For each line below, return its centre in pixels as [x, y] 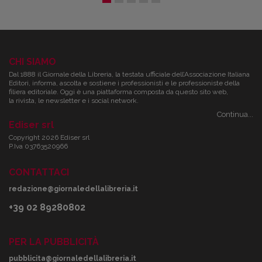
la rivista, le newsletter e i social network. [74, 100]
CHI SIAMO [32, 61]
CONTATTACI [39, 172]
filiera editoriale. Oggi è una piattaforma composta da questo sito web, [118, 92]
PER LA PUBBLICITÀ [54, 242]
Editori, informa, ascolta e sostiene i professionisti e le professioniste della [124, 83]
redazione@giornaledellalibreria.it [73, 189]
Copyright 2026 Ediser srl [49, 137]
